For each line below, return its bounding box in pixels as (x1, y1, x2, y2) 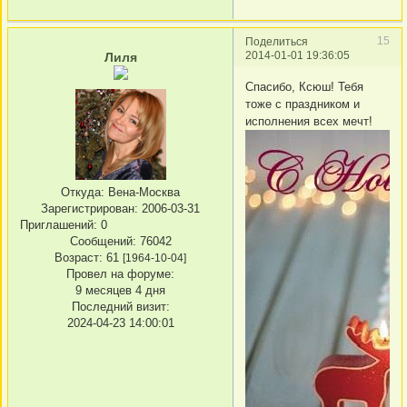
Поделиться (245, 35, 308, 47)
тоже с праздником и (245, 97, 360, 111)
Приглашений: (20, 217, 97, 232)
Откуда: (61, 184, 104, 199)
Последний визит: (71, 299, 170, 313)
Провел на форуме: (66, 266, 174, 281)
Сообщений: (69, 233, 136, 248)
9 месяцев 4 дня (75, 283, 165, 297)
